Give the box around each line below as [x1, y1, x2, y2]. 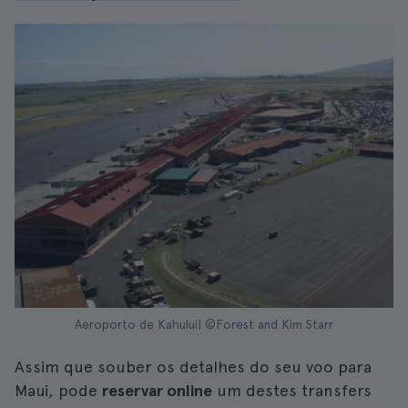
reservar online [102, 381, 212, 400]
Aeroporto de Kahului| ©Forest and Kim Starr [75, 317, 333, 331]
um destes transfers [212, 381, 372, 400]
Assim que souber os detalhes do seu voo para [15, 357, 372, 376]
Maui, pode [15, 381, 102, 400]
